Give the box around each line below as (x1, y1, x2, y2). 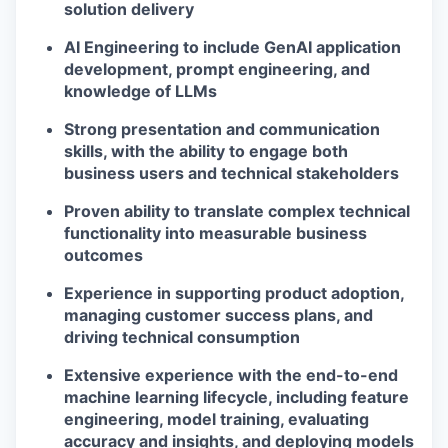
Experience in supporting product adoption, (64, 283, 404, 303)
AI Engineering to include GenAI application (64, 37, 401, 57)
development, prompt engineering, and (64, 59, 370, 79)
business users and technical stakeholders (64, 163, 399, 183)
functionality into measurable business (64, 223, 367, 243)
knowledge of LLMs (64, 81, 217, 101)
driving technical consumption (64, 327, 300, 347)
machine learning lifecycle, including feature (64, 387, 409, 407)
